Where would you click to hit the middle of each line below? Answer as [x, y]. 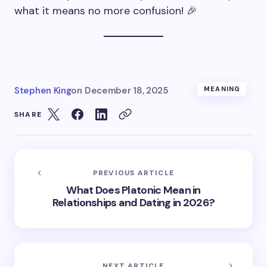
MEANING [222, 89]
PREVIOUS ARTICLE [133, 173]
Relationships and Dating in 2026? [133, 203]
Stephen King [43, 91]
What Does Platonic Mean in [133, 190]
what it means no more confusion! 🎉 [106, 11]
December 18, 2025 [126, 91]
